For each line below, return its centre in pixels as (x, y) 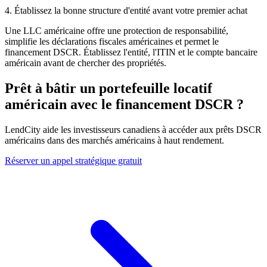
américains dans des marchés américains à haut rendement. (114, 140)
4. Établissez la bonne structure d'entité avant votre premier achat (126, 10)
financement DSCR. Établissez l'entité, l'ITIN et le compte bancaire (131, 52)
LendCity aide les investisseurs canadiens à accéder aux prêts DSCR (133, 129)
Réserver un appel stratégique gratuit (73, 160)
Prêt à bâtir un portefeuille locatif (108, 88)
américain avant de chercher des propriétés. (86, 63)
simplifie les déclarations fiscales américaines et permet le (112, 41)
